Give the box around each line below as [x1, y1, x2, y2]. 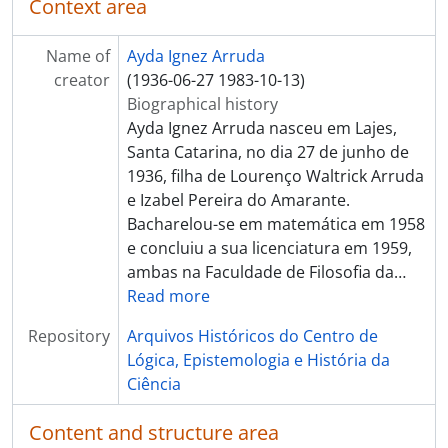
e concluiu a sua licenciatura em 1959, [126, 237, 412, 259]
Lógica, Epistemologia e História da [126, 349, 390, 371]
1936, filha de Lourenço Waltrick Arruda [126, 165, 424, 187]
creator [53, 69, 110, 91]
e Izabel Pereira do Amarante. [126, 189, 350, 211]
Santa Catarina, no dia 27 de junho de [126, 141, 409, 163]
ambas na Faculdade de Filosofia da [126, 261, 394, 283]
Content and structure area [29, 419, 279, 446]
